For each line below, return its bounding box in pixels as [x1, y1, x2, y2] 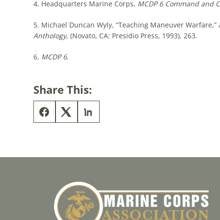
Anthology [33, 31, 66, 40]
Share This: [33, 82, 92, 97]
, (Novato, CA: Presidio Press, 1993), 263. [66, 31, 197, 40]
